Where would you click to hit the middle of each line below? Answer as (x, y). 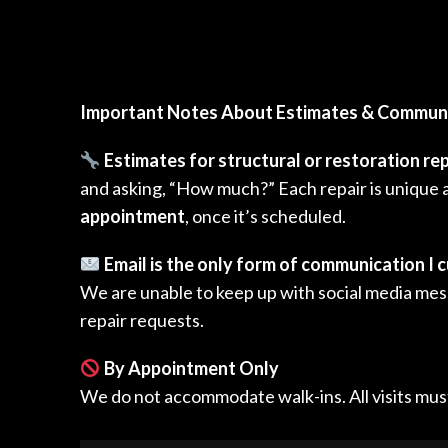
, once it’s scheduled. (265, 216)
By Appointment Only (191, 368)
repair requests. (142, 320)
